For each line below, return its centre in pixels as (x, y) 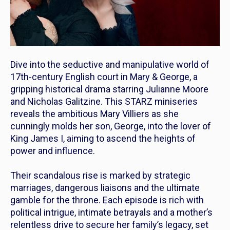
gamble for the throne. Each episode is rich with (107, 200)
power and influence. (53, 151)
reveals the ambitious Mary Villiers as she (94, 114)
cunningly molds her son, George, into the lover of (111, 126)
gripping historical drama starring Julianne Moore (109, 89)
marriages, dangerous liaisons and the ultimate (105, 188)
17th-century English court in (70, 77)
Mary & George (160, 77)
